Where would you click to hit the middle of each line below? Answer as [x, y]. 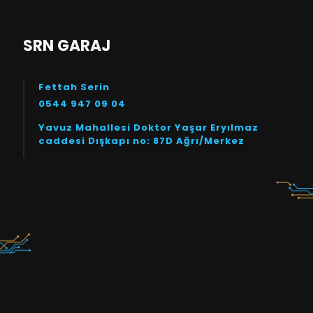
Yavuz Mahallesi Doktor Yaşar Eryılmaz [148, 128]
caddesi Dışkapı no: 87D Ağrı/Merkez [141, 141]
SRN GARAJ [67, 46]
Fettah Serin [74, 87]
